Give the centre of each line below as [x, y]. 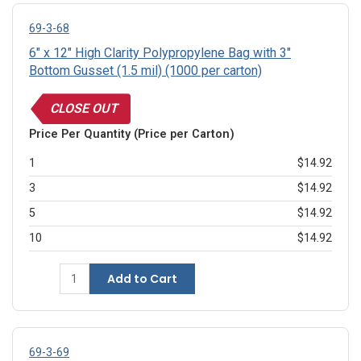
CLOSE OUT [84, 109]
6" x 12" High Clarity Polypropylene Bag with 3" [160, 53]
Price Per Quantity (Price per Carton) [132, 135]
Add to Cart [142, 279]
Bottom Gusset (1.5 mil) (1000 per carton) [145, 71]
